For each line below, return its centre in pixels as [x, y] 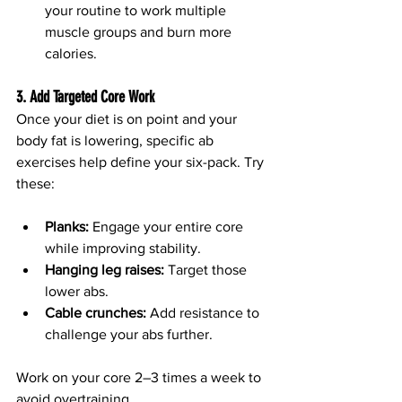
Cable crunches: [96, 313]
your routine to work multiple [137, 11]
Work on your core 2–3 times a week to [140, 378]
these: [35, 184]
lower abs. [77, 292]
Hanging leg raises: [105, 270]
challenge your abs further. [129, 335]
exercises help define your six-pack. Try [142, 162]
